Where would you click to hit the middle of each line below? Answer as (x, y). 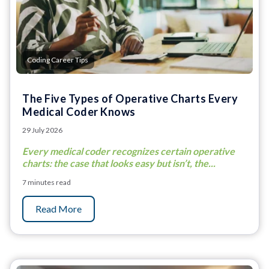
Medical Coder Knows (79, 111)
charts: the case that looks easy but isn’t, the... (119, 163)
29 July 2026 (42, 130)
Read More (59, 208)
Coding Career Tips (58, 59)
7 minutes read (47, 182)
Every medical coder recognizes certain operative (128, 151)
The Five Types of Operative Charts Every (130, 98)
